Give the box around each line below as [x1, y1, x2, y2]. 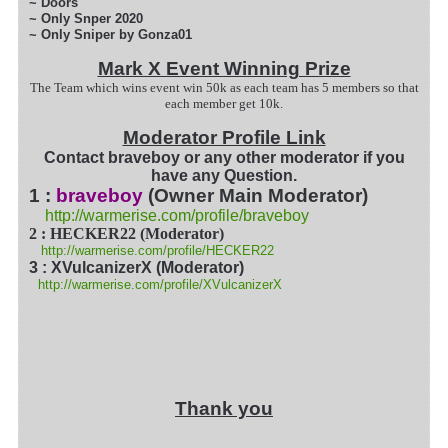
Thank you [175, 398, 273, 420]
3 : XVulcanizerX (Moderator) [29, 259, 244, 277]
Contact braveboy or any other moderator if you [43, 149, 405, 167]
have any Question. [151, 167, 297, 185]
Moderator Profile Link [122, 127, 326, 149]
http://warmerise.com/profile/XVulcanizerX [38, 277, 282, 293]
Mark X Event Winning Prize [97, 58, 351, 80]
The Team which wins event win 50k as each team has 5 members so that [29, 80, 419, 96]
